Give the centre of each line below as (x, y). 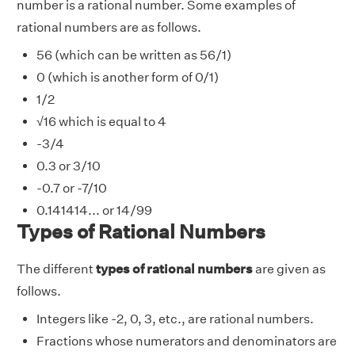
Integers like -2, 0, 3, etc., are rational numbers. (175, 319)
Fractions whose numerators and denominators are (187, 342)
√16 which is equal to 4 (101, 122)
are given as (290, 269)
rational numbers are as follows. (109, 28)
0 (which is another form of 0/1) (128, 78)
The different (56, 269)
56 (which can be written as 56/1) (134, 55)
